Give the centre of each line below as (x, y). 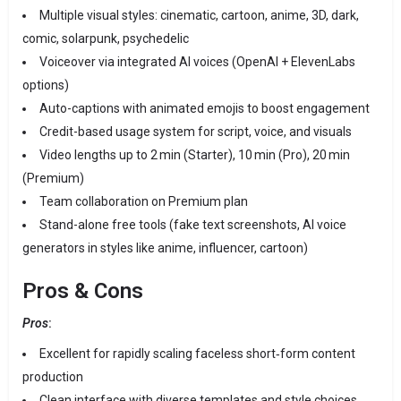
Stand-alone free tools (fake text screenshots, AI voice (193, 225)
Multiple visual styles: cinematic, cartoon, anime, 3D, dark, (199, 16)
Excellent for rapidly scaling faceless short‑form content (197, 354)
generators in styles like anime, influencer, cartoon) (165, 248)
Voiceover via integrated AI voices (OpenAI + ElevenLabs (197, 62)
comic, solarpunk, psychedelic (106, 39)
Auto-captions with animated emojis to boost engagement (205, 109)
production (53, 377)
